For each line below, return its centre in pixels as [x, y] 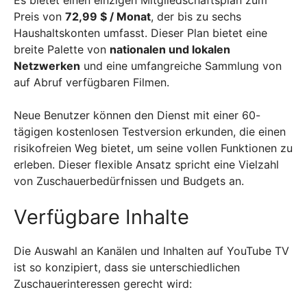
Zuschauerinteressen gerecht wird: [103, 284]
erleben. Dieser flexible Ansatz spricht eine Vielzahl [146, 164]
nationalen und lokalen [170, 49]
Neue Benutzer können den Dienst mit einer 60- [137, 115]
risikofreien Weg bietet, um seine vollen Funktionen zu [153, 148]
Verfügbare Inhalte [101, 217]
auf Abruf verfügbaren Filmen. [91, 82]
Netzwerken [47, 66]
